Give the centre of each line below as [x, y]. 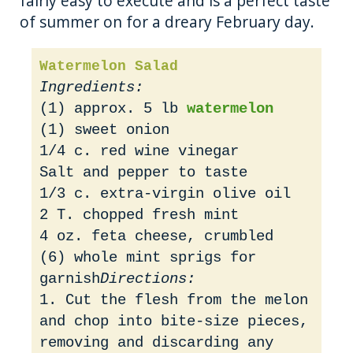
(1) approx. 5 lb [113, 108]
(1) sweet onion [104, 130]
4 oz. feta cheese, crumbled [156, 236]
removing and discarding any [156, 342]
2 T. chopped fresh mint [139, 215]
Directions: [148, 279]
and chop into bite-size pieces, [174, 321]
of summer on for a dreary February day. [167, 21]
